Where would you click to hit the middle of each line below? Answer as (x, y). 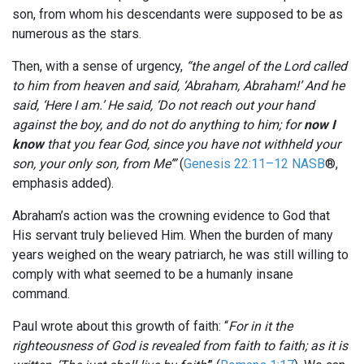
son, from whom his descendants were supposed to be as (178, 15)
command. (41, 294)
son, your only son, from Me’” (94, 164)
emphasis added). (63, 184)
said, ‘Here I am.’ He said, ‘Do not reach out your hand (163, 106)
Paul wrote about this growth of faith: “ (120, 327)
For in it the (260, 327)
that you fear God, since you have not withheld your (192, 145)
